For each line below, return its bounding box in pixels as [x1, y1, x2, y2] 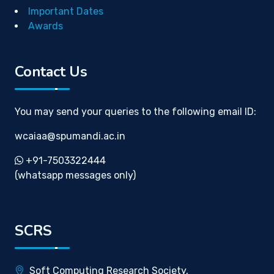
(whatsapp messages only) [15, 169, 136, 181]
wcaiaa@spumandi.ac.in [15, 130, 125, 142]
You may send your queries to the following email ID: [15, 106, 256, 117]
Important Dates [28, 6, 103, 17]
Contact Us [15, 62, 87, 81]
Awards [28, 20, 63, 32]
